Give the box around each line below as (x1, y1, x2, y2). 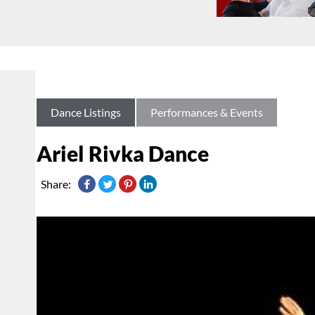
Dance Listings (51, 105, 121, 120)
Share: (41, 177, 71, 191)
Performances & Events (150, 105, 263, 120)
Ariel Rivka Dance (37, 141, 209, 167)
